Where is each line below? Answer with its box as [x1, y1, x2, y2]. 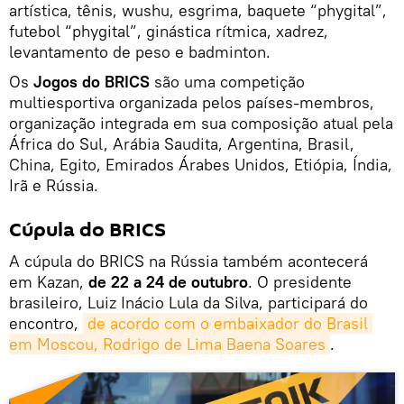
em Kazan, [9, 271, 88, 292]
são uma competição [150, 70, 305, 92]
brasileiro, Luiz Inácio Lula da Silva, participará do [9, 291, 368, 313]
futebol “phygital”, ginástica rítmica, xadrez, [9, 20, 328, 41]
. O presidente [248, 271, 352, 292]
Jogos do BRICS [33, 70, 150, 92]
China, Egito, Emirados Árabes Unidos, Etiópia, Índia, [9, 153, 392, 175]
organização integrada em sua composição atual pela [9, 112, 393, 133]
